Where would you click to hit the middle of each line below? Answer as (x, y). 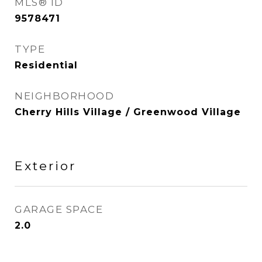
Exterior (45, 166)
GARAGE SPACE (59, 209)
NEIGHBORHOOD (64, 96)
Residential (46, 65)
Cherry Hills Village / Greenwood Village (128, 112)
